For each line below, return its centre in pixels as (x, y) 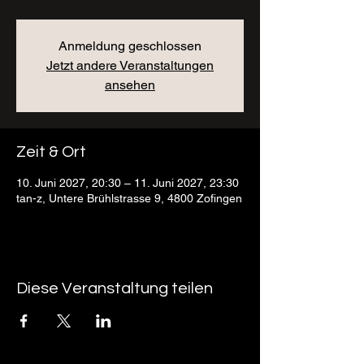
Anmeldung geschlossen (130, 46)
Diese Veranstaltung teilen (115, 288)
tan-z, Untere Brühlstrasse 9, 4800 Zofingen (129, 198)
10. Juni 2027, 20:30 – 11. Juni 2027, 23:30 (128, 183)
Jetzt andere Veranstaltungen (130, 65)
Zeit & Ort (51, 152)
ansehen (130, 85)
